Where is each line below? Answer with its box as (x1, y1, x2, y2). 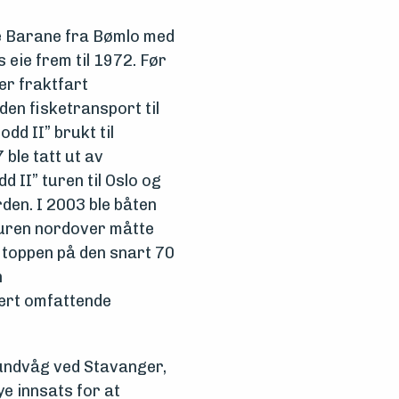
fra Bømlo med (61, 27, 175, 46)
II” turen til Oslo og (15, 171, 161, 191)
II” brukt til (28, 123, 114, 142)
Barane (4, 27, 61, 46)
